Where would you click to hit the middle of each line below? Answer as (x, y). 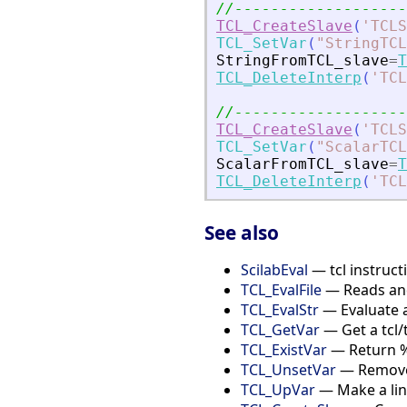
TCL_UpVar (278, 389)
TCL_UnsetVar (288, 369)
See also (242, 232)
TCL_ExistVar (284, 349)
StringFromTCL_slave (303, 61)
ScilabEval (274, 269)
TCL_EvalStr (280, 309)
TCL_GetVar (280, 329)
